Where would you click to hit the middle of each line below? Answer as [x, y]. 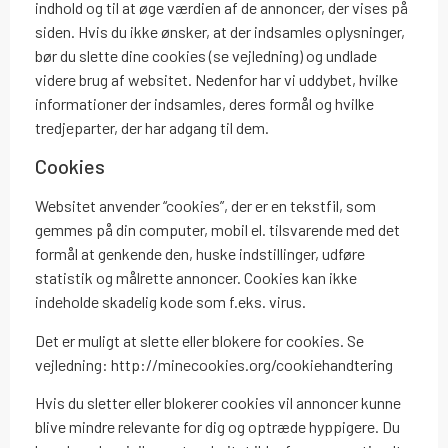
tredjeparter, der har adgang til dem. [152, 127]
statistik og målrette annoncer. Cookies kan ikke [196, 278]
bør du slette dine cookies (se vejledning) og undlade [206, 55]
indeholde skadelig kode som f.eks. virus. [170, 302]
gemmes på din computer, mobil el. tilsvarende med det [217, 230]
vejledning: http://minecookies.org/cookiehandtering [214, 364]
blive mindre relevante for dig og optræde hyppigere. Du [217, 427]
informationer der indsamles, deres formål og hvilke [204, 103]
